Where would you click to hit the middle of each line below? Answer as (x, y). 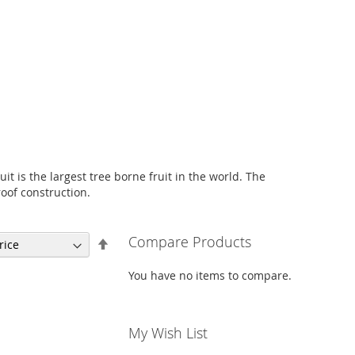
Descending (139, 258)
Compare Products (190, 242)
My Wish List (168, 333)
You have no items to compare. (210, 276)
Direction (132, 273)
